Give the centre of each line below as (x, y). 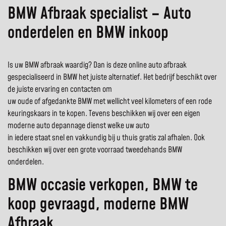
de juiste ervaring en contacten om (60, 90)
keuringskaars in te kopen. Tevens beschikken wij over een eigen (104, 114)
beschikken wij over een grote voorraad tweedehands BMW (95, 150)
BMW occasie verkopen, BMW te (103, 186)
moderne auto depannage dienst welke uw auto (78, 126)
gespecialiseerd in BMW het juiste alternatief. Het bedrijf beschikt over (112, 77)
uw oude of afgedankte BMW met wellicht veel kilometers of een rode (110, 102)
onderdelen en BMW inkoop (88, 33)
